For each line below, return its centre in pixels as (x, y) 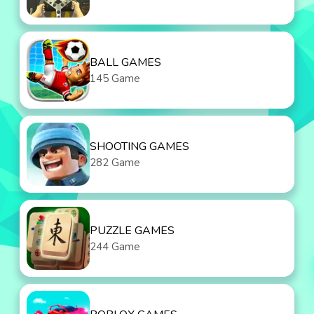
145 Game (115, 78)
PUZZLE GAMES (132, 231)
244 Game (115, 247)
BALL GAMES (125, 62)
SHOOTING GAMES (139, 146)
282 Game (115, 163)
